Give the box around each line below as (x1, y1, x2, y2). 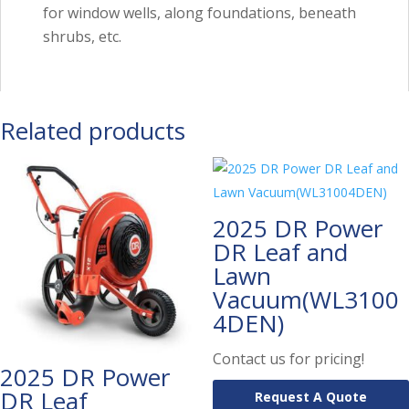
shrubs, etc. (43, 26, 121, 47)
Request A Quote (254, 387, 367, 405)
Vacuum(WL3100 (212, 282, 399, 316)
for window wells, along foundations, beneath (43, 2, 356, 23)
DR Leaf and (212, 235, 348, 268)
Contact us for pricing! (212, 348, 364, 369)
